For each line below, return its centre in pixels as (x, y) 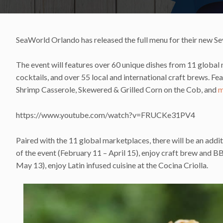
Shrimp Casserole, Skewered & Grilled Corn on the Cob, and (117, 90)
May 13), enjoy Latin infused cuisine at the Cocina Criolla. (112, 165)
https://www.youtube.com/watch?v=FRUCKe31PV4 (106, 114)
